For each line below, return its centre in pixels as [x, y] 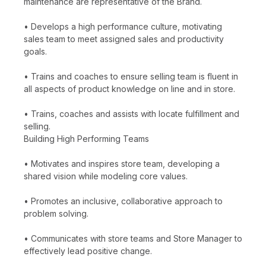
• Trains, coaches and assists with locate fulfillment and [132, 113]
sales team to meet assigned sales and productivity [124, 39]
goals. [35, 51]
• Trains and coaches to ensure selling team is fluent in [131, 76]
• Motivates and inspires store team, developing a [122, 163]
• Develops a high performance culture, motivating [123, 26]
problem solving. [56, 213]
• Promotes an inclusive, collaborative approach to [123, 201]
